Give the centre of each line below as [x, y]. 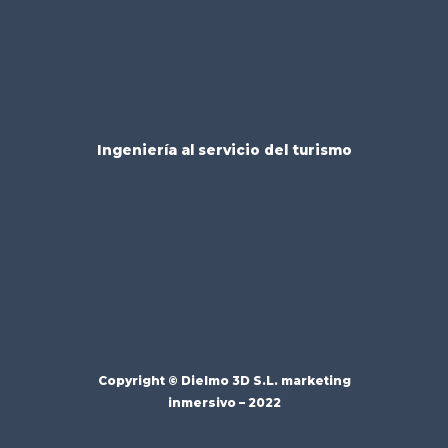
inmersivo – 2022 [224, 402]
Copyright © [139, 380]
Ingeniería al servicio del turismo [224, 149]
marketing [314, 380]
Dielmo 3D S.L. [229, 380]
